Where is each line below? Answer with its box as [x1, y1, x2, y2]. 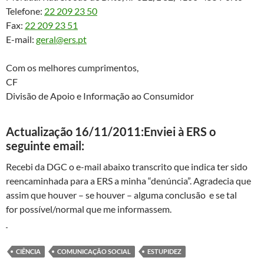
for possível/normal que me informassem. [6, 203, 171, 215]
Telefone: [6, 5, 44, 17]
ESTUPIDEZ [147, 247, 181, 256]
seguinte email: [6, 138, 84, 153]
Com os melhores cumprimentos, [6, 62, 138, 74]
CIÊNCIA [16, 247, 41, 256]
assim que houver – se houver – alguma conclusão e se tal [6, 189, 237, 201]
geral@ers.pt [36, 34, 87, 45]
